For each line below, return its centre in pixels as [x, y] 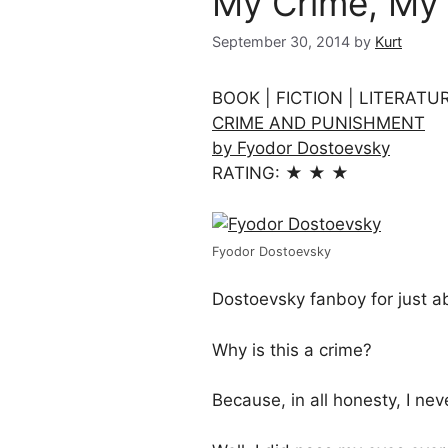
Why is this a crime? [292, 349]
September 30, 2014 [281, 42]
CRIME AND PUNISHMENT [318, 123]
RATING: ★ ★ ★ [280, 173]
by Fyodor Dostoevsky [301, 148]
